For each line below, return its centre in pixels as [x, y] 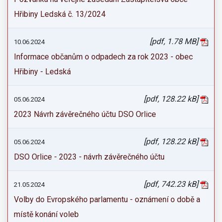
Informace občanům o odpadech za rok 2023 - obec [103, 57]
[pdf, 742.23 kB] [172, 184]
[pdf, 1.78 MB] [175, 41]
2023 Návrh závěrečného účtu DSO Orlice [85, 114]
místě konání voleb [46, 214]
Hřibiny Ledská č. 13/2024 [60, 14]
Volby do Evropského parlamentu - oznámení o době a [107, 199]
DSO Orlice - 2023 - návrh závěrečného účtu [89, 157]
